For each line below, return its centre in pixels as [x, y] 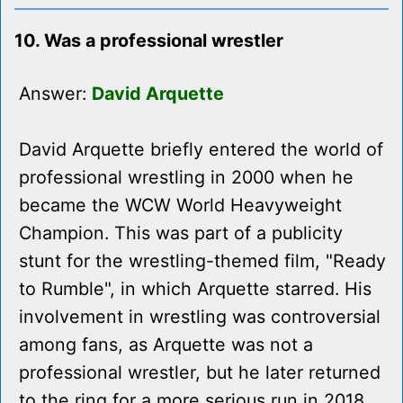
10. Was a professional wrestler [149, 41]
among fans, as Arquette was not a [166, 345]
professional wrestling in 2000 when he [186, 178]
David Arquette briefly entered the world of [201, 150]
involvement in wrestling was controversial [200, 317]
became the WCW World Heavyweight [180, 206]
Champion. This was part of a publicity [181, 233]
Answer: [55, 94]
